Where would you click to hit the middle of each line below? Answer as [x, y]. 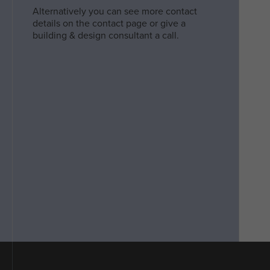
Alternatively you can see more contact [115, 11]
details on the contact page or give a [109, 23]
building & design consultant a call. [105, 35]
